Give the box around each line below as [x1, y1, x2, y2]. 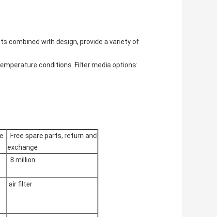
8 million [7, 156, 35, 164]
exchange [7, 143, 38, 152]
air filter [7, 180, 32, 188]
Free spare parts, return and [7, 132, 97, 140]
